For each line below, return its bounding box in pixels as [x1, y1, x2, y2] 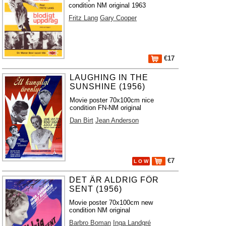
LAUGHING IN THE [69, 73, 148, 82]
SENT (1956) [69, 185, 123, 193]
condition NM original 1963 [69, 2, 146, 9]
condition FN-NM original [69, 104, 141, 111]
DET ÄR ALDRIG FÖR [69, 176, 159, 184]
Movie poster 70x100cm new [69, 199, 153, 206]
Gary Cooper [100, 14, 137, 22]
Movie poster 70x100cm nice [69, 96, 154, 104]
